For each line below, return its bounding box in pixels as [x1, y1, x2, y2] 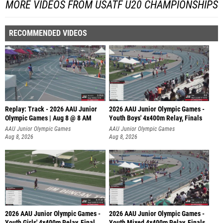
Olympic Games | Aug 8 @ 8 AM [5, 113, 92, 122]
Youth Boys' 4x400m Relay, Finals [109, 113, 202, 122]
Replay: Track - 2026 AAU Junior [5, 105, 97, 113]
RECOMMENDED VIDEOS [9, 28, 87, 38]
